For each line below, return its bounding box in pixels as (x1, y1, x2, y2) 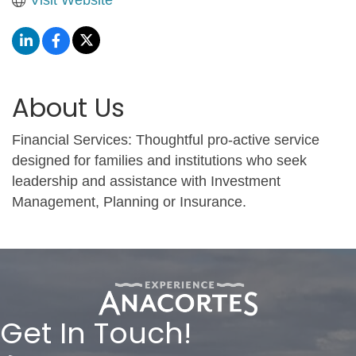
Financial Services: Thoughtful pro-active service (12, 131, 319, 148)
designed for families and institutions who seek (12, 152, 307, 168)
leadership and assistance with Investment (12, 172, 281, 189)
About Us (12, 89, 125, 126)
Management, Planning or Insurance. (12, 193, 246, 210)
